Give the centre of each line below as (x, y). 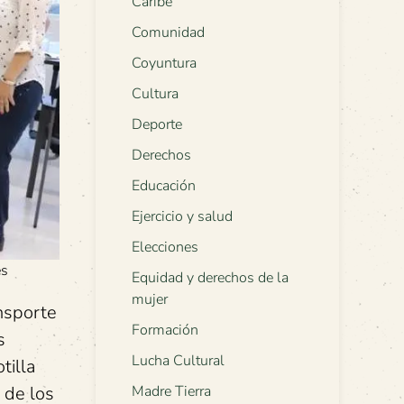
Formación (165, 331)
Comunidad (168, 33)
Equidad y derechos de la (210, 278)
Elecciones (165, 248)
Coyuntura (164, 64)
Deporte (157, 125)
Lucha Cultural (178, 361)
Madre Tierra (171, 392)
